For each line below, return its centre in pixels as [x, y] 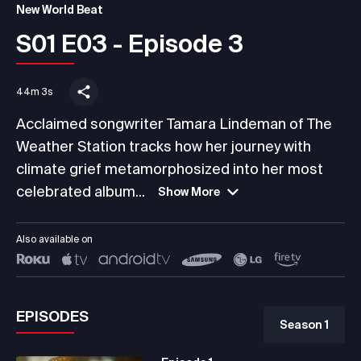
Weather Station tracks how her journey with [164, 146]
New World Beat [60, 9]
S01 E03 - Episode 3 [130, 43]
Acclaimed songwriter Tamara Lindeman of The [174, 123]
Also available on [54, 239]
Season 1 [304, 324]
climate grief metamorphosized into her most [170, 168]
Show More [189, 191]
